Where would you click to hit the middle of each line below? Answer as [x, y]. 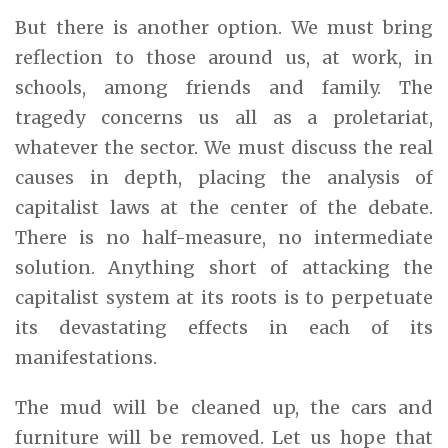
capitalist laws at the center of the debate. [224, 207]
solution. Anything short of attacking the [224, 267]
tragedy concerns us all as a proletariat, [224, 117]
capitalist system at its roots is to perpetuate [224, 297]
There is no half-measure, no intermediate [224, 237]
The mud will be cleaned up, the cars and [224, 407]
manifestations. [86, 357]
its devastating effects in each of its [224, 327]
